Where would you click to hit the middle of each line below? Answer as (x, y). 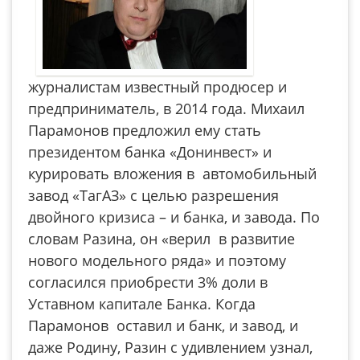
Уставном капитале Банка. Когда (142, 304)
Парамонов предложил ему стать (145, 130)
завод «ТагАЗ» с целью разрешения (153, 195)
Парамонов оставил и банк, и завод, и (163, 325)
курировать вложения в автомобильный (172, 174)
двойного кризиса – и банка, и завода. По (174, 217)
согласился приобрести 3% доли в (148, 282)
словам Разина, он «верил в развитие (162, 239)
